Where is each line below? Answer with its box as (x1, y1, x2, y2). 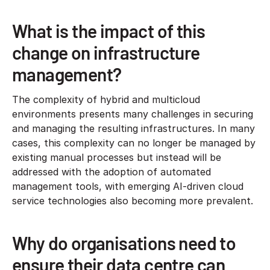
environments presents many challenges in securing (12, 107, 253, 120)
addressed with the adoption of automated (12, 165, 211, 178)
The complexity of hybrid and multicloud (12, 93, 200, 105)
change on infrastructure (12, 41, 200, 63)
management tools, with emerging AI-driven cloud (12, 180, 243, 192)
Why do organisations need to (12, 231, 236, 254)
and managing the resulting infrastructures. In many (12, 122, 255, 134)
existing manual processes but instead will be (12, 151, 221, 163)
